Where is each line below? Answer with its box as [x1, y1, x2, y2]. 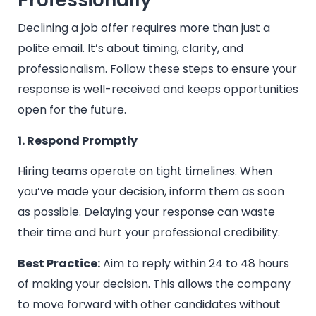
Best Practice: [18, 255, 100, 272]
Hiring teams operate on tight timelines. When [18, 163, 272, 180]
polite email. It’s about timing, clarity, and [18, 40, 243, 57]
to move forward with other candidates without [18, 296, 281, 312]
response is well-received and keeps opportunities [18, 81, 298, 98]
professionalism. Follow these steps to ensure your [18, 61, 297, 78]
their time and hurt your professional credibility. [18, 224, 280, 241]
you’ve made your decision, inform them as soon [18, 183, 284, 200]
